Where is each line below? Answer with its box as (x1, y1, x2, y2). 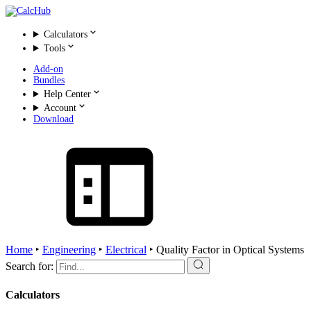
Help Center (43, 89, 91, 99)
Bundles (33, 75, 65, 85)
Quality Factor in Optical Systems (156, 244, 304, 255)
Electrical (106, 244, 146, 255)
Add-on (33, 64, 63, 74)
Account (43, 103, 76, 113)
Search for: (6, 260, 53, 272)
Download (33, 114, 74, 124)
